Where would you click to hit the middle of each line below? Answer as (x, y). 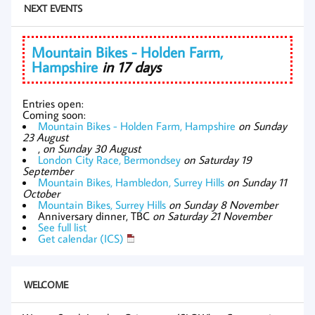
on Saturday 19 (218, 159)
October (41, 193)
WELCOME (46, 285)
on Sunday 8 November (223, 204)
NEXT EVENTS (53, 8)
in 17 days (131, 66)
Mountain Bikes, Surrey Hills (102, 204)
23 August (45, 137)
